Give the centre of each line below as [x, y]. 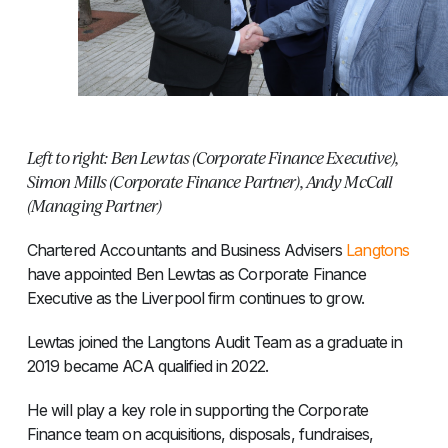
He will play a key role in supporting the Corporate [197, 409]
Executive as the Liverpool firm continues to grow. [195, 297]
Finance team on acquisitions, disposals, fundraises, [200, 433]
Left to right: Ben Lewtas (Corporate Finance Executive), [212, 157]
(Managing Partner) [94, 205]
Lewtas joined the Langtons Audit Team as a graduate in [214, 341]
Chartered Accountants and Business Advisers [186, 249]
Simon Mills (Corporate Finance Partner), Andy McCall [209, 181]
